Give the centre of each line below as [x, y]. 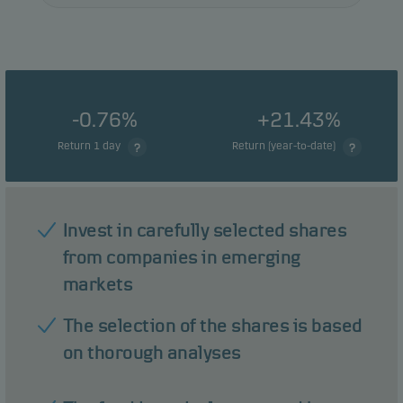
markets [98, 284]
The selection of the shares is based [212, 326]
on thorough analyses [154, 353]
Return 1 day [90, 146]
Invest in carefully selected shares [205, 230]
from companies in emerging [181, 257]
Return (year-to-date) [285, 146]
